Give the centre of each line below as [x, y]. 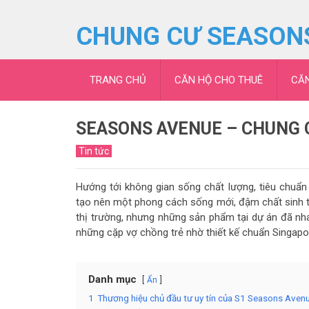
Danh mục [112, 279]
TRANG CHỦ [118, 80]
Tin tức [94, 151]
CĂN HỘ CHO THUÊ [219, 80]
